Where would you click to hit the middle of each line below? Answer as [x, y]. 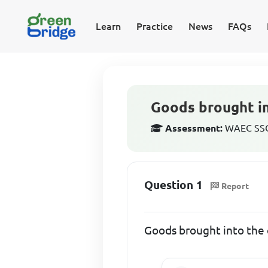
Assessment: [194, 128]
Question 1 [174, 185]
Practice [154, 26]
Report [235, 186]
